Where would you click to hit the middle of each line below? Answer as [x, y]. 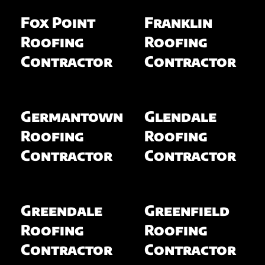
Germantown [72, 116]
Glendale [180, 116]
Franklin [178, 22]
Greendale [61, 210]
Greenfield [187, 210]
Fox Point [58, 22]
